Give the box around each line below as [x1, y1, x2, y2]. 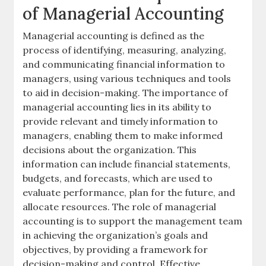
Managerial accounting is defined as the [23, 29, 205, 42]
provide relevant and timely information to [23, 115, 218, 127]
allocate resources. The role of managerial [23, 200, 217, 213]
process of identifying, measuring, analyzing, [23, 43, 227, 56]
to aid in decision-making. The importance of [23, 86, 229, 99]
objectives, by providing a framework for [23, 243, 208, 255]
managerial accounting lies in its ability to [23, 100, 212, 113]
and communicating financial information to [23, 58, 226, 70]
